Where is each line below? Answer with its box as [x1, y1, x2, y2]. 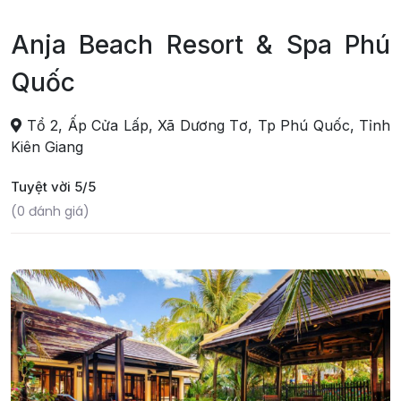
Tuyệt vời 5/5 [11, 177, 96, 195]
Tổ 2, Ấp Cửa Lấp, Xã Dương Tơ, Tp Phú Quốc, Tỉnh [21, 115, 390, 134]
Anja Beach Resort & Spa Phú [11, 29, 390, 60]
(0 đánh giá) [11, 201, 90, 220]
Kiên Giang [11, 137, 83, 156]
